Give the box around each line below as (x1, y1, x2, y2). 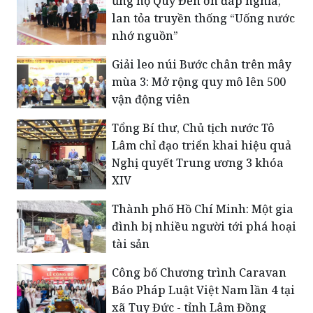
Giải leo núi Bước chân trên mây (112, 56, 291, 72)
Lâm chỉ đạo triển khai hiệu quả (112, 137, 291, 153)
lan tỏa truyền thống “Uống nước (112, 10, 295, 26)
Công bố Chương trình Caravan (112, 264, 286, 280)
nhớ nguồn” (112, 27, 178, 43)
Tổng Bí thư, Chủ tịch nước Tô (112, 119, 275, 136)
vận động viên (112, 91, 190, 107)
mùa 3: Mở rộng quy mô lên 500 (112, 73, 286, 89)
